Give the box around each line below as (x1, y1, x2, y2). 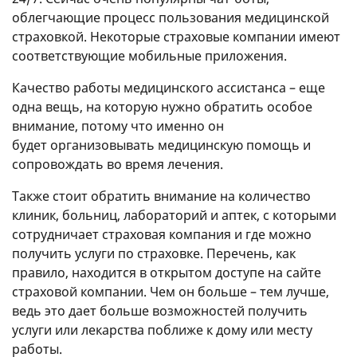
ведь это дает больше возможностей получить (12, 301, 308, 320)
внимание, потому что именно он (12, 116, 224, 135)
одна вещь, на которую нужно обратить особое (12, 97, 312, 116)
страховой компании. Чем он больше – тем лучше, (12, 282, 329, 300)
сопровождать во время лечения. (12, 155, 223, 173)
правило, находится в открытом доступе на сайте (12, 263, 321, 281)
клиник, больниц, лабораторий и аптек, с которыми (12, 206, 336, 224)
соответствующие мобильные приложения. (12, 46, 287, 65)
